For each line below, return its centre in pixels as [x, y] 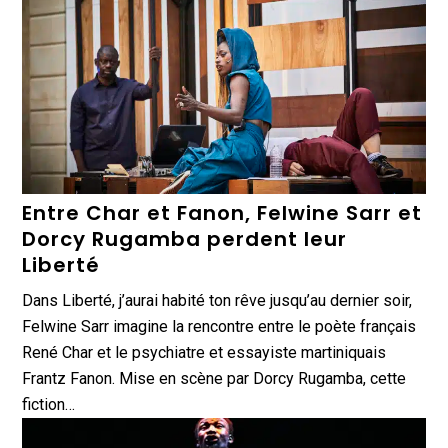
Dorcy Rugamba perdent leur [185, 238]
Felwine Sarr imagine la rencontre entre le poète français [219, 326]
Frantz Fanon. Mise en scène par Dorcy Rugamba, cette [214, 378]
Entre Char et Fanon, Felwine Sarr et [222, 212]
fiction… [49, 404]
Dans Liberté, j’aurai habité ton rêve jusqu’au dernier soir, [217, 300]
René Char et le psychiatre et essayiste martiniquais [204, 352]
